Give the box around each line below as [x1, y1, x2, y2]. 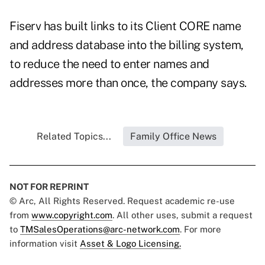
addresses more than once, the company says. [9, 76, 247, 91]
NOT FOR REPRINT [9, 182, 89, 192]
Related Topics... [37, 131, 111, 143]
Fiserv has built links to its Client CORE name [9, 19, 241, 34]
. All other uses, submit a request [112, 210, 253, 221]
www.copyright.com [31, 210, 112, 221]
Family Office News [130, 131, 216, 143]
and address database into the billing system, [9, 38, 244, 53]
